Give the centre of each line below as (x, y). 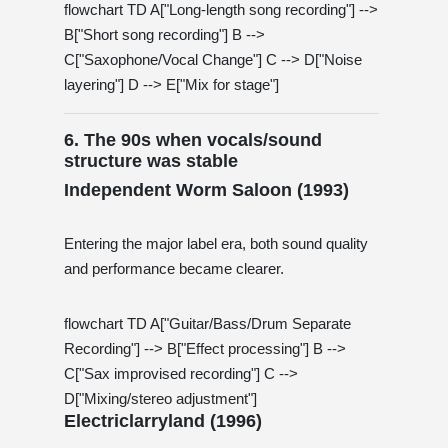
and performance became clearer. (174, 268)
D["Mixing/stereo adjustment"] (160, 398)
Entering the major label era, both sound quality (216, 243)
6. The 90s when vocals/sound (193, 139)
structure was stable (151, 160)
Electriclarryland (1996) (163, 420)
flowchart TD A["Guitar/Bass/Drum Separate (207, 323)
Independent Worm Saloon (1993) (206, 189)
